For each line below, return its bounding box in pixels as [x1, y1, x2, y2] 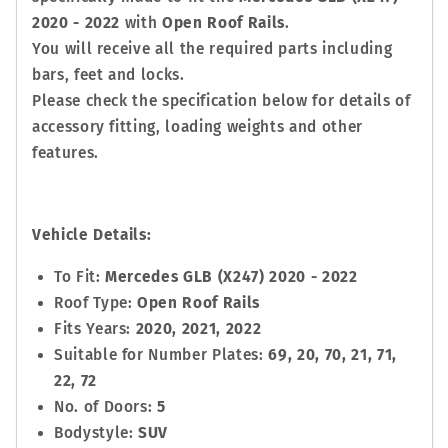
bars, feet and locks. [31, 65, 185, 84]
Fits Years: [53, 319, 136, 338]
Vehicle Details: [31, 226, 152, 245]
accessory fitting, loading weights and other [31, 117, 363, 136]
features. [31, 143, 99, 162]
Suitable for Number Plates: [53, 345, 269, 364]
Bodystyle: [53, 423, 139, 442]
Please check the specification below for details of [31, 91, 411, 110]
